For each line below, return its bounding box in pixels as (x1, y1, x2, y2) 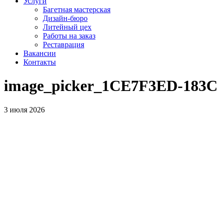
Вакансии (23, 49, 56, 57)
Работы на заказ (43, 32, 95, 40)
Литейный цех (43, 23, 91, 31)
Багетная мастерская (43, 5, 110, 14)
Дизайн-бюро (43, 14, 88, 22)
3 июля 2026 (4, 105, 45, 114)
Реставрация (43, 40, 84, 49)
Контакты (23, 58, 56, 66)
